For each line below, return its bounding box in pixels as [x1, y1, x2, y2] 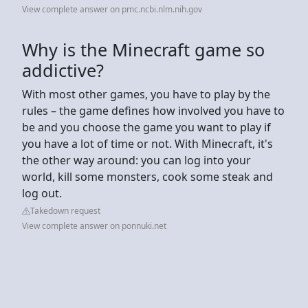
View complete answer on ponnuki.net [22, 219, 166, 232]
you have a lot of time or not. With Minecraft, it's [22, 135, 273, 151]
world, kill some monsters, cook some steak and [22, 168, 273, 184]
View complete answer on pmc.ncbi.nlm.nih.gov [22, 3, 202, 15]
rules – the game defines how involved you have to [22, 102, 285, 118]
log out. [22, 185, 62, 201]
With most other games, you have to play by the [22, 86, 270, 102]
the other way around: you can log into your [22, 152, 251, 168]
